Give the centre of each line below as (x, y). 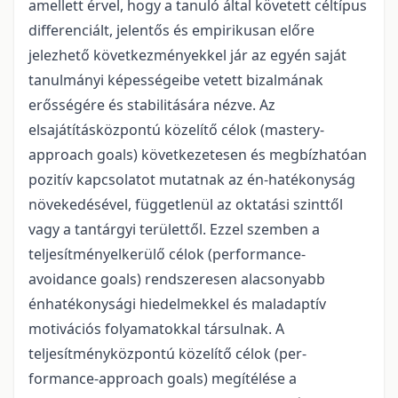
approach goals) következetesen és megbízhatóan (198, 154)
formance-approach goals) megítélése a (163, 378)
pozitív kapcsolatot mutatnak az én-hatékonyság (192, 179)
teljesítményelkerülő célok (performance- (167, 254)
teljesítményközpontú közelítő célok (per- (167, 353)
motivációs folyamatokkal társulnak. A (156, 328)
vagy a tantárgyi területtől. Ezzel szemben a (174, 229)
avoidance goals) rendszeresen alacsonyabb (177, 279)
